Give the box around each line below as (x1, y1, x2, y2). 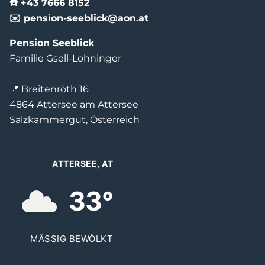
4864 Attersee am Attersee (9, 98, 138, 110)
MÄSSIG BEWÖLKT (30, 232, 113, 244)
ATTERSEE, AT (52, 158, 113, 169)
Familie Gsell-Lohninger (9, 52, 121, 64)
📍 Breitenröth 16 (9, 83, 89, 95)
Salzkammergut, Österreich (9, 114, 140, 125)
